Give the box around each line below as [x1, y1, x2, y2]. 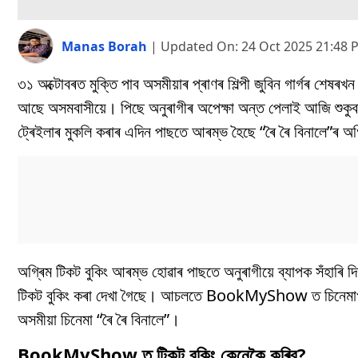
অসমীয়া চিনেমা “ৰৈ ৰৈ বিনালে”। [18, 308, 180, 331]
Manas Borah [62, 37, 150, 55]
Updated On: [161, 37, 241, 55]
